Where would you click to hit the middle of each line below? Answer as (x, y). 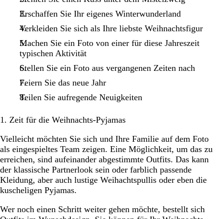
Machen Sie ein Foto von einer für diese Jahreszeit (109, 43)
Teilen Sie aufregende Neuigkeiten (81, 97)
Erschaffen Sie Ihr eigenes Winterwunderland (100, 13)
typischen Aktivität (53, 53)
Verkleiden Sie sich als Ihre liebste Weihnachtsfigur (111, 28)
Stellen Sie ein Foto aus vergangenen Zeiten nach (107, 68)
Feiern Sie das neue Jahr (63, 82)
